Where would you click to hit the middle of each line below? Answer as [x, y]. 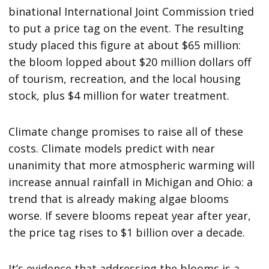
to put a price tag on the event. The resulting [126, 29]
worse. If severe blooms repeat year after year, [130, 216]
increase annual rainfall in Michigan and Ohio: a [131, 182]
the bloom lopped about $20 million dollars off [130, 62]
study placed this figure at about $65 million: [125, 45]
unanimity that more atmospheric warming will [132, 165]
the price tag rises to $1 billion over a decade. [127, 233]
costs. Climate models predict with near [112, 149]
